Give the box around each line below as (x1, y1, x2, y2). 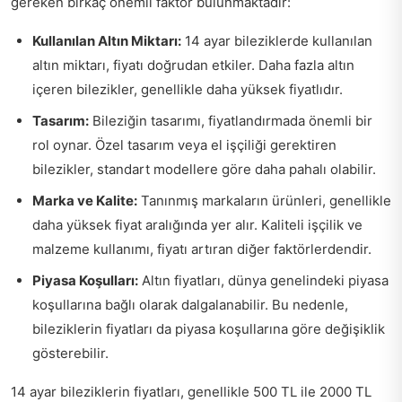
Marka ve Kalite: (32, 192, 137, 209)
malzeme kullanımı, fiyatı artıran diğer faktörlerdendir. (32, 240, 371, 258)
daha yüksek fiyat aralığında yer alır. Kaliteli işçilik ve (32, 216, 363, 233)
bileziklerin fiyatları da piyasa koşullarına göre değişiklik (32, 320, 385, 337)
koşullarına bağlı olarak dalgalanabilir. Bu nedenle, (32, 296, 348, 313)
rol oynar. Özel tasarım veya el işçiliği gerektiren (32, 136, 336, 153)
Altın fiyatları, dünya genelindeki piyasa (138, 272, 389, 289)
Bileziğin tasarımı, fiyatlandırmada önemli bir (89, 112, 372, 129)
